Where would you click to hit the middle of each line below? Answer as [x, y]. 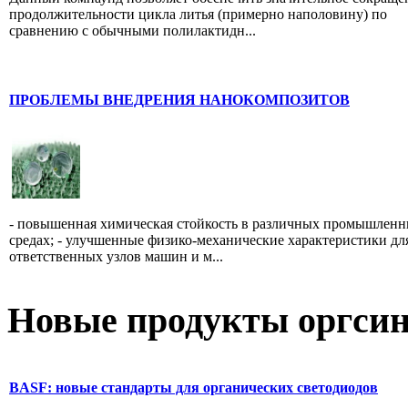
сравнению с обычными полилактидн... [133, 31]
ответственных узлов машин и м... [116, 257]
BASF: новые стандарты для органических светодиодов [194, 388]
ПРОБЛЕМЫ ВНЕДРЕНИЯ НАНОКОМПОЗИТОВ [179, 99]
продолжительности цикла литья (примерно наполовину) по [198, 15]
